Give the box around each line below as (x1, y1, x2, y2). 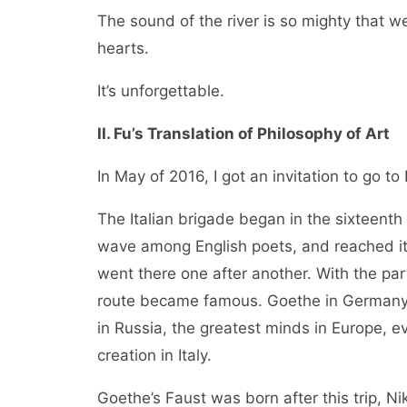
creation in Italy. (97, 346, 212, 364)
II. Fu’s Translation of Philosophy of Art (97, 124, 390, 143)
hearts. (97, 39, 149, 57)
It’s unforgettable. (97, 82, 224, 100)
